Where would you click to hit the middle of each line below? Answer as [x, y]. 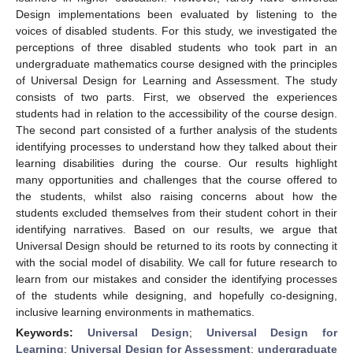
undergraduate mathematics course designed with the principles [176, 63]
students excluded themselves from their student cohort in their [176, 212]
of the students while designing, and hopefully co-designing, [176, 295]
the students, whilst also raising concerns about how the [176, 196]
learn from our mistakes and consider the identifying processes [176, 279]
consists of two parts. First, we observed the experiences [176, 97]
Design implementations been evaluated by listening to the [176, 14]
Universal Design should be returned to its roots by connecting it [176, 245]
